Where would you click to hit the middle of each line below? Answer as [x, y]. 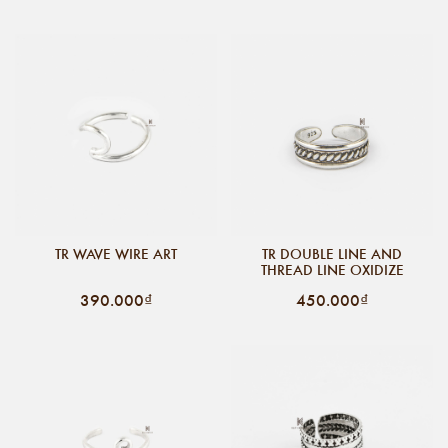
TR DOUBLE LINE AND [332, 253]
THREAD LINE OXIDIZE [332, 269]
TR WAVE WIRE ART [116, 253]
